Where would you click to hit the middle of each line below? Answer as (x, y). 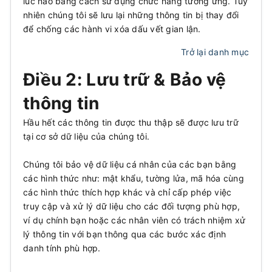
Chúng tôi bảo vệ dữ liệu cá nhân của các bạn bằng (130, 164)
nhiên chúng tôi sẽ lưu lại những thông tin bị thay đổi (131, 15)
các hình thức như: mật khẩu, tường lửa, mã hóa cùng (134, 178)
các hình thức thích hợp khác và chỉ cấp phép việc (127, 192)
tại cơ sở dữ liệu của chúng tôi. (86, 136)
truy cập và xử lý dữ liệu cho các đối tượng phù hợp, (131, 206)
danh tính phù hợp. (62, 248)
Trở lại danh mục (215, 52)
